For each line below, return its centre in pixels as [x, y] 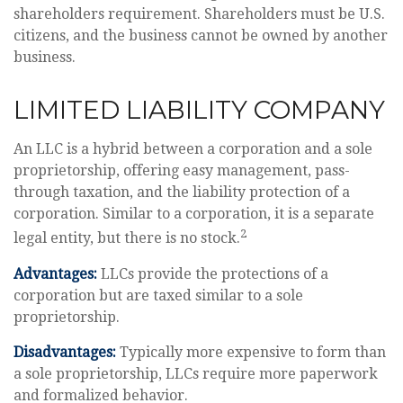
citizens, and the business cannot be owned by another [201, 36]
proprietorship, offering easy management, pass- [182, 171]
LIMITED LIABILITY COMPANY [199, 110]
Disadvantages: [65, 352]
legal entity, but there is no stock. [127, 238]
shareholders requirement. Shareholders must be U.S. [199, 14]
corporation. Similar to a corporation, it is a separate [194, 214]
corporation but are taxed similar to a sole [158, 295]
